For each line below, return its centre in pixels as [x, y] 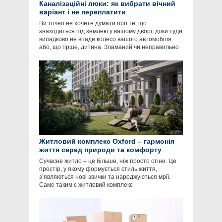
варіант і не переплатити [83, 12]
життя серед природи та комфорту [100, 150]
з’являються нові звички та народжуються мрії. [105, 177]
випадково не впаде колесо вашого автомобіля [105, 39]
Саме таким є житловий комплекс [86, 185]
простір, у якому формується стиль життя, [98, 169]
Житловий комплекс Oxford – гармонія [107, 141]
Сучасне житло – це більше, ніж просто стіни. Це [108, 161]
